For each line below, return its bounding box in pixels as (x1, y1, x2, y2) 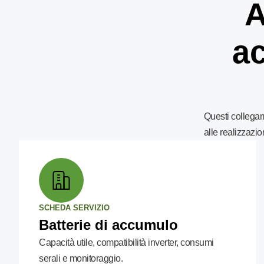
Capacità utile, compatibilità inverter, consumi (39, 237, 214, 247)
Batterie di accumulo (39, 217, 178, 233)
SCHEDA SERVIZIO (39, 203, 110, 212)
